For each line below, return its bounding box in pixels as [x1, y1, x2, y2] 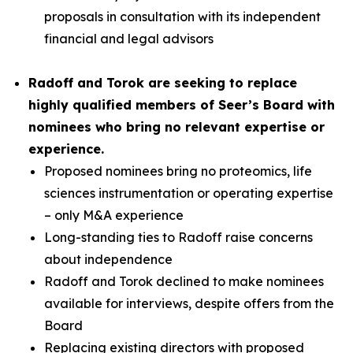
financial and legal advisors [44, 31, 214, 46]
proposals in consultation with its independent [44, 9, 321, 24]
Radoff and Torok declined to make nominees [44, 273, 324, 289]
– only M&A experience [44, 207, 184, 223]
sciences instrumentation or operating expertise [44, 185, 333, 201]
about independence [44, 251, 173, 267]
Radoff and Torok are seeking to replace [28, 75, 297, 91]
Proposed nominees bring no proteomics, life [44, 163, 312, 179]
